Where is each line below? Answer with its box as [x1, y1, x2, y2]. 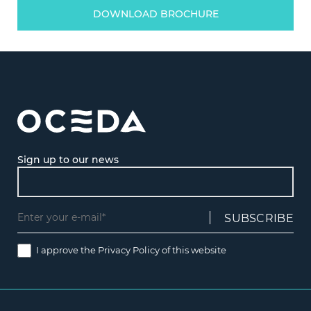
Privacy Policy [98, 244, 160, 255]
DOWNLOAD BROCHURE [92, 7, 219, 20]
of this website [160, 244, 226, 255]
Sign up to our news [17, 153, 119, 166]
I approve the [36, 244, 98, 255]
